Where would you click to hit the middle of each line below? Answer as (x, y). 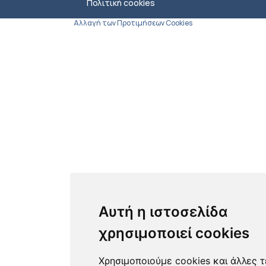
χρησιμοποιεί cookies (174, 233)
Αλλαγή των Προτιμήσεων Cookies (133, 23)
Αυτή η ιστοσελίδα (163, 212)
